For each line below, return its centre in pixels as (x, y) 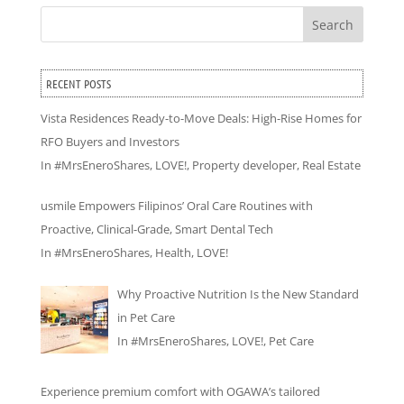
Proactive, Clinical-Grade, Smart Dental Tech (156, 230)
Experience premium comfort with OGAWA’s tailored (180, 391)
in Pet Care (146, 317)
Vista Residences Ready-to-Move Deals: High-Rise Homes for (201, 118)
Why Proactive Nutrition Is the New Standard (238, 294)
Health (173, 253)
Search (333, 24)
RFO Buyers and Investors (110, 141)
